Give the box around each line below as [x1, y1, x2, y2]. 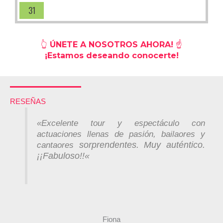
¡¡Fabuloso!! [37, 150, 85, 161]
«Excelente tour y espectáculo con [37, 118, 205, 127]
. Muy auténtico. [136, 139, 205, 150]
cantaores [37, 140, 79, 149]
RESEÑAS [10, 97, 46, 106]
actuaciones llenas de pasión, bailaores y [37, 129, 205, 138]
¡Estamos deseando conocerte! [44, 51, 179, 61]
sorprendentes [79, 139, 136, 150]
